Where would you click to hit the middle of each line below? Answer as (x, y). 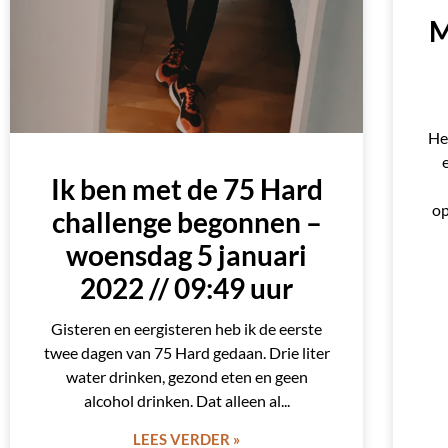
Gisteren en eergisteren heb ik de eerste (187, 328)
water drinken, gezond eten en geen (186, 376)
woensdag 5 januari (187, 254)
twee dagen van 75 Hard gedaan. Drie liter (186, 352)
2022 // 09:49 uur (187, 287)
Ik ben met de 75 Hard (186, 188)
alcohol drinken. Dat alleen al (182, 400)
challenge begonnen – (186, 221)
